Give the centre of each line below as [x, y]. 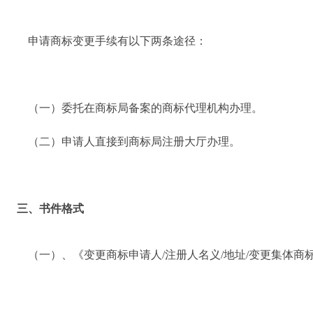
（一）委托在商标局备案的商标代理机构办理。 [134, 108]
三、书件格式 [45, 208]
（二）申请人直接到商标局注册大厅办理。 [123, 141]
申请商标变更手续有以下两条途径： [106, 41]
